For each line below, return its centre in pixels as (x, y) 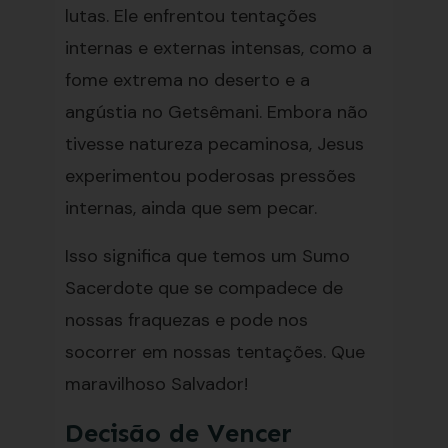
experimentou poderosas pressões (210, 176)
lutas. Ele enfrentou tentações (190, 16)
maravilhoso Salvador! (156, 384)
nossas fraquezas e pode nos (186, 320)
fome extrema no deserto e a (187, 80)
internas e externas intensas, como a (218, 48)
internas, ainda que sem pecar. (190, 208)
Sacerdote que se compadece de (203, 288)
